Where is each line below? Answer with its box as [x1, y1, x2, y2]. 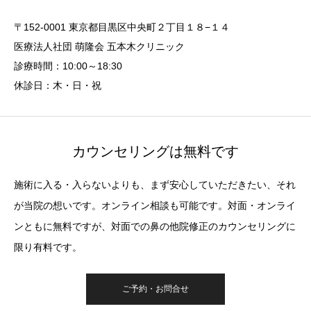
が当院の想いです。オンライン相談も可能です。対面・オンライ [14, 200, 296, 212]
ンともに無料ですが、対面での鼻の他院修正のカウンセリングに [14, 221, 296, 233]
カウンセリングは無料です [72, 144, 239, 160]
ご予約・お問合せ [122, 284, 189, 294]
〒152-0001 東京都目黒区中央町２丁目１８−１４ [14, 22, 230, 33]
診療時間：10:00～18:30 [14, 60, 122, 72]
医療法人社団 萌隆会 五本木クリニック [14, 41, 185, 53]
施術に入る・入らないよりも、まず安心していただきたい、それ [14, 179, 296, 191]
